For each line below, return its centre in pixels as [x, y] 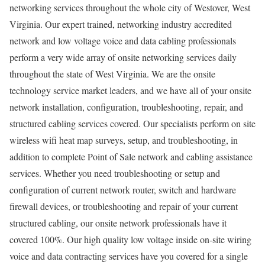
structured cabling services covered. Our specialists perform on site [132, 123]
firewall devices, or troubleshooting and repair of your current [124, 206]
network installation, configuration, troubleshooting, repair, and [126, 106]
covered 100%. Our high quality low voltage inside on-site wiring [130, 239]
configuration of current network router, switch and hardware [123, 189]
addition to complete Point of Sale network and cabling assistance [131, 156]
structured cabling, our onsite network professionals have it [118, 222]
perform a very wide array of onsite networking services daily [123, 57]
